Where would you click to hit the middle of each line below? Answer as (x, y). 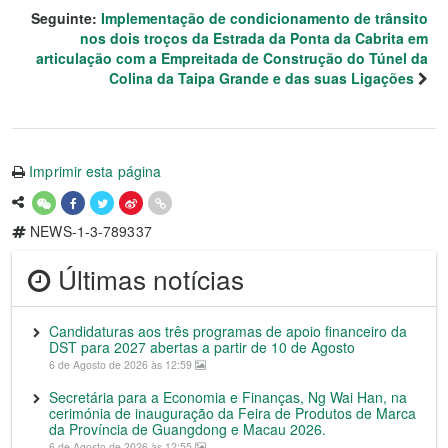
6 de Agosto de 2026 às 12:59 (122, 365)
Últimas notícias (147, 278)
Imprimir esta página (95, 171)
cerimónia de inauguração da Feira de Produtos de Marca (232, 413)
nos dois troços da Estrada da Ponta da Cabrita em (254, 38)
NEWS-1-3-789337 (89, 231)
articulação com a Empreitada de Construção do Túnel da (232, 58)
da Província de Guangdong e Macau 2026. (187, 429)
